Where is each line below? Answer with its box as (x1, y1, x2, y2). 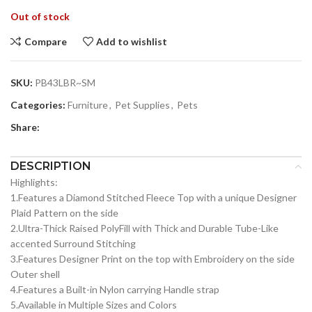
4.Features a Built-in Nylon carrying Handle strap (10, 283, 219, 296)
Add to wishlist (96, 35, 168, 47)
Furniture (68, 99, 108, 111)
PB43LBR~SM (35, 77, 95, 89)
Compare (24, 35, 67, 47)
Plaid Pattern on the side (10, 207, 118, 219)
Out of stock (10, 10, 70, 23)
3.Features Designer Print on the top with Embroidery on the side (10, 253, 295, 265)
